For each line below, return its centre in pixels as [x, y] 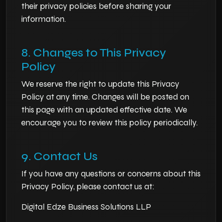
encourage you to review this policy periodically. [110, 123]
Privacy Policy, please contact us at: [88, 187]
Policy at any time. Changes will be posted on [105, 97]
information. [44, 19]
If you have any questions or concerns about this [111, 174]
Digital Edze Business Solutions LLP [86, 207]
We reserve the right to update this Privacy [100, 84]
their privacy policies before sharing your [96, 6]
